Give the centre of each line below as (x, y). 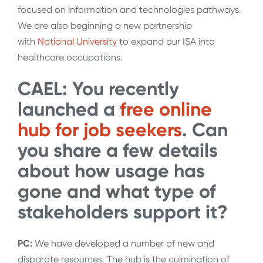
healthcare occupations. (71, 58)
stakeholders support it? (125, 212)
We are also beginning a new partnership (105, 26)
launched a (69, 109)
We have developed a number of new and (123, 244)
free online (166, 109)
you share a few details (118, 150)
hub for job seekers (100, 129)
